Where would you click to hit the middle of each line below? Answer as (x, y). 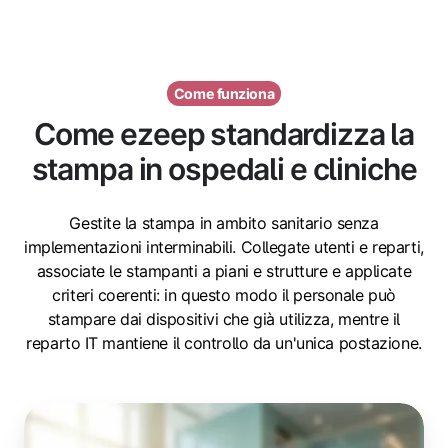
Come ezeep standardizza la (224, 134)
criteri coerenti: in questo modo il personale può (224, 295)
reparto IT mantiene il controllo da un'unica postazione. (224, 343)
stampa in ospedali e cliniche (224, 169)
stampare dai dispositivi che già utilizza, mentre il (224, 319)
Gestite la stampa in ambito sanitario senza (224, 223)
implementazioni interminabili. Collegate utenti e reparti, (224, 247)
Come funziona (224, 93)
